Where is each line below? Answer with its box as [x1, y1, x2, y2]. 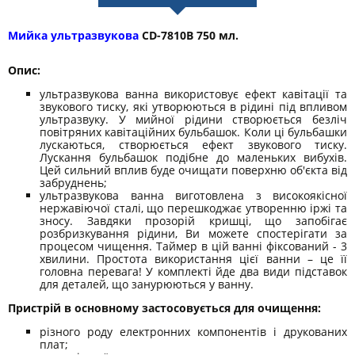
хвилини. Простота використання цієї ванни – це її [40, 251, 347, 267]
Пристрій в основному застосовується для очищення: [8, 300, 321, 316]
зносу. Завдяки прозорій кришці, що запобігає [40, 213, 347, 229]
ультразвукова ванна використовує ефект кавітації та [40, 86, 347, 102]
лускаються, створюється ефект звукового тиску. [40, 137, 347, 153]
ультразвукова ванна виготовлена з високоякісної [40, 188, 347, 204]
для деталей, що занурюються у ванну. [40, 277, 254, 292]
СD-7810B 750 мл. [142, 28, 239, 44]
